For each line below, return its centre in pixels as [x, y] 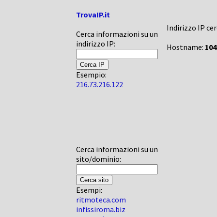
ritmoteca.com [101, 200]
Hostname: [186, 47]
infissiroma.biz [101, 209]
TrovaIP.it [93, 15]
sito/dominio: [99, 159]
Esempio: [91, 75]
